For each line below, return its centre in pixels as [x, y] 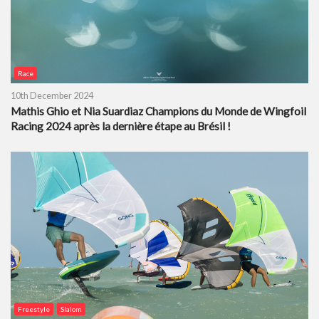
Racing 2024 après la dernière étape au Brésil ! [121, 126]
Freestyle [34, 309]
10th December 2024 [52, 95]
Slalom [71, 309]
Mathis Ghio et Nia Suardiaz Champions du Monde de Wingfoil [158, 111]
